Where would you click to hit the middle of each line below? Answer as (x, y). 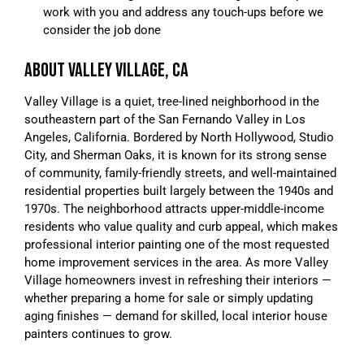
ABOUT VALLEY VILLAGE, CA (106, 70)
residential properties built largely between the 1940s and (179, 191)
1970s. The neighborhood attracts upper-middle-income (174, 208)
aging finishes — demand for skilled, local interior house (176, 316)
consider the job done (102, 30)
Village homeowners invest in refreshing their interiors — (178, 280)
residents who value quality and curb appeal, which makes (181, 226)
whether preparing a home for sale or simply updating (169, 298)
